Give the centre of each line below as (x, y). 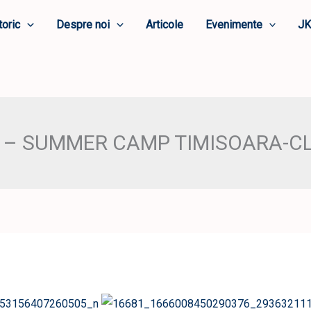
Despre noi (83, 24)
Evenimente (234, 24)
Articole (164, 24)
